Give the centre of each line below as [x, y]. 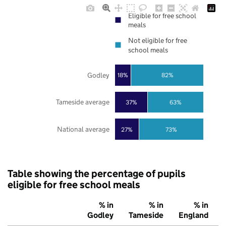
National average [83, 129]
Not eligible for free [158, 41]
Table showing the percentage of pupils [97, 174]
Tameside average [82, 102]
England [193, 215]
